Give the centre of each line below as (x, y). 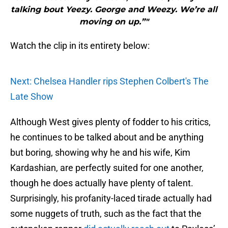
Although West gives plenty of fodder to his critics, (110, 122)
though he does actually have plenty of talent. (102, 183)
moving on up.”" (114, 22)
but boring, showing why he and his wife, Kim (100, 153)
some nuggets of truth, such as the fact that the (106, 214)
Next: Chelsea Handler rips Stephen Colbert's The (109, 81)
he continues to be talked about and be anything (107, 137)
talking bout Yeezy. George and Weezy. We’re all (114, 10)
